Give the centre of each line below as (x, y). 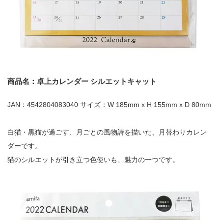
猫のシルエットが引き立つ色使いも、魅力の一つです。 (93, 159)
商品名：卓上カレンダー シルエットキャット (82, 81)
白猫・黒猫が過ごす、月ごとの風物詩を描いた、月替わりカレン (107, 132)
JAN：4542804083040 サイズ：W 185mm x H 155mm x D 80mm (109, 104)
